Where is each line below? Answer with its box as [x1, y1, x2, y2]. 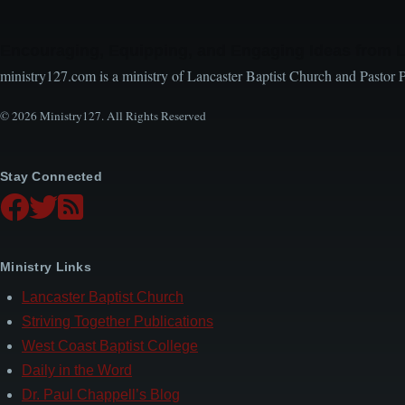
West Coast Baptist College [22, 338, 198, 354]
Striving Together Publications [22, 314, 213, 330]
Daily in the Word [22, 363, 132, 379]
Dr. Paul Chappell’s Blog [22, 387, 180, 403]
